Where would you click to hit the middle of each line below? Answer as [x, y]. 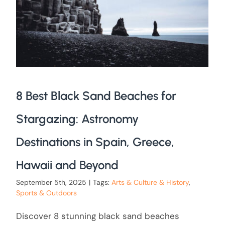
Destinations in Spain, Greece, [95, 142]
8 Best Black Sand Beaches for [96, 95]
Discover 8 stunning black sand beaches [97, 216]
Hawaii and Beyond [67, 165]
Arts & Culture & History [150, 182]
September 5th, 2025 [51, 182]
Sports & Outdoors [46, 193]
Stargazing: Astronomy [77, 119]
